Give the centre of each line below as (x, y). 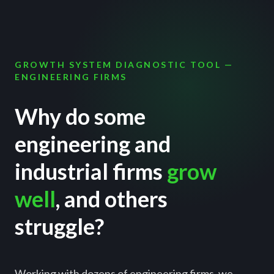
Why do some (80, 116)
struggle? (59, 226)
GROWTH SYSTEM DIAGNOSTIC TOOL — (124, 65)
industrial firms (91, 171)
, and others (112, 199)
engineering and (93, 144)
